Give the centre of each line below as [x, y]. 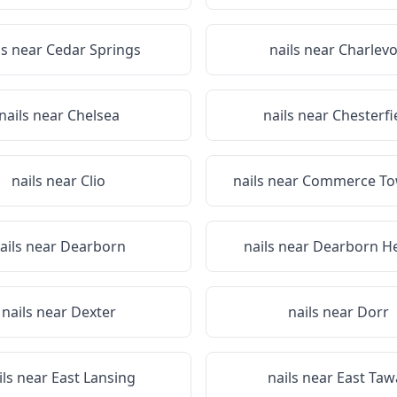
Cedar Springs [93, 50]
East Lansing [93, 378]
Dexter [93, 312]
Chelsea [93, 115]
